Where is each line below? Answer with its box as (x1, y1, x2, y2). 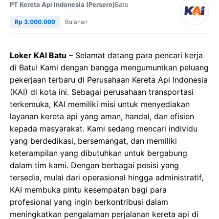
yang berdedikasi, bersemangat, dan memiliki (10, 136, 177, 146)
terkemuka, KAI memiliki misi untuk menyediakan (10, 99, 190, 109)
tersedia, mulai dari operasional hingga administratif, (10, 173, 203, 182)
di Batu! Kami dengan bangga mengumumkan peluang (10, 63, 209, 72)
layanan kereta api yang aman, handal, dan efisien (10, 111, 194, 121)
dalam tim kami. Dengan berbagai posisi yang (10, 160, 179, 170)
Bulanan (65, 18, 88, 25)
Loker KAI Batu (10, 50, 66, 60)
